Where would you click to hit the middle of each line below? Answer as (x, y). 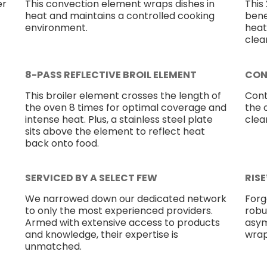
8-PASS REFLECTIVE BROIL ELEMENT (111, 74)
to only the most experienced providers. (119, 210)
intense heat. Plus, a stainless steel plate (119, 119)
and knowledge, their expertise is (101, 234)
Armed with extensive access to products (122, 222)
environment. (56, 28)
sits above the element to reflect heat (115, 131)
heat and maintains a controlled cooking (119, 16)
